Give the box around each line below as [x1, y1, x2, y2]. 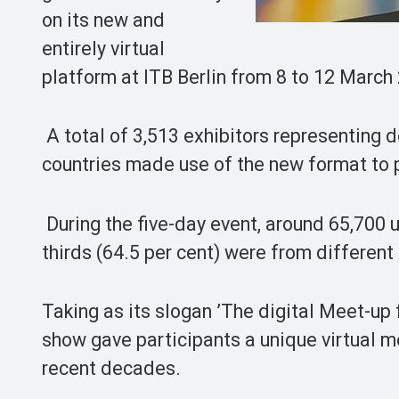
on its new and [42, 8, 165, 31]
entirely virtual [42, 37, 165, 60]
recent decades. [42, 357, 190, 380]
